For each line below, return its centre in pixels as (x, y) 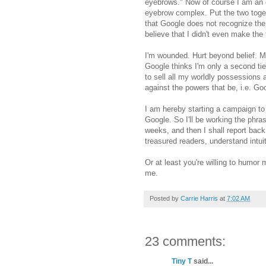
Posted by (165, 199)
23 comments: (185, 242)
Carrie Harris (199, 199)
